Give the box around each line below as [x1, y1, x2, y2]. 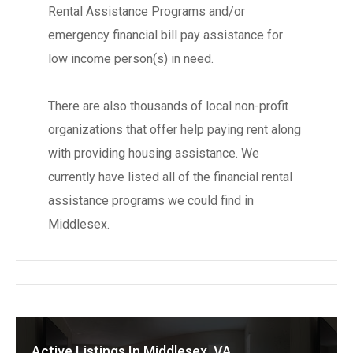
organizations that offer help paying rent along [47, 122, 301, 137]
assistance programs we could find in [47, 193, 254, 208]
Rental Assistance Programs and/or [47, 4, 245, 19]
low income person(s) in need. [47, 51, 214, 66]
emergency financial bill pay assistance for [47, 28, 283, 43]
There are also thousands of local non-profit [47, 98, 288, 113]
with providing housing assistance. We [47, 146, 259, 161]
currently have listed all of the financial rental [47, 169, 292, 184]
